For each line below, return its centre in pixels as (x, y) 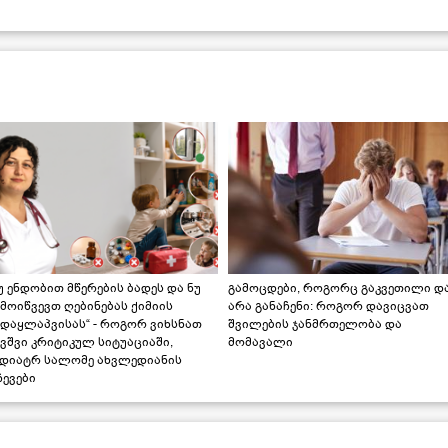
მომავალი (261, 341)
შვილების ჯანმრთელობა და (315, 323)
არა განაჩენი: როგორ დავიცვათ (329, 305)
